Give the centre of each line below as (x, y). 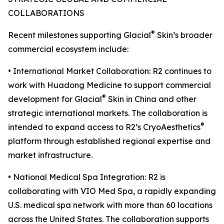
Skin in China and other (151, 99)
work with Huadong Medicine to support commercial (109, 85)
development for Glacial (55, 99)
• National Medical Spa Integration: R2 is (87, 177)
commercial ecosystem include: (68, 49)
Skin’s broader (184, 35)
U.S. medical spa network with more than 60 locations (110, 205)
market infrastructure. (50, 155)
